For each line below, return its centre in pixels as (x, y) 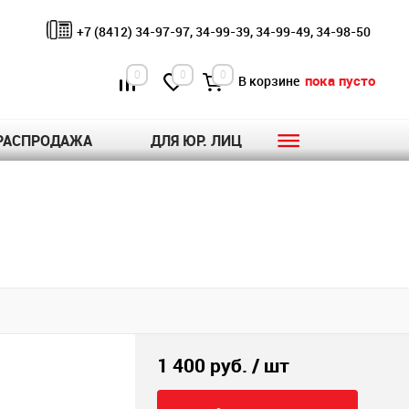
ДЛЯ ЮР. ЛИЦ (196, 141)
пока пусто (340, 81)
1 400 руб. (202, 365)
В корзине (270, 81)
